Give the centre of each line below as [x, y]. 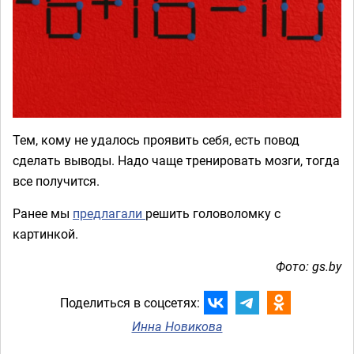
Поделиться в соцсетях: [130, 302]
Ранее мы [43, 214]
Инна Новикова [177, 327]
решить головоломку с [213, 214]
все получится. [56, 181]
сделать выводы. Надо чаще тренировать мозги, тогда [176, 161]
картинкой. [47, 234]
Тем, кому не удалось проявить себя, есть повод [156, 140]
